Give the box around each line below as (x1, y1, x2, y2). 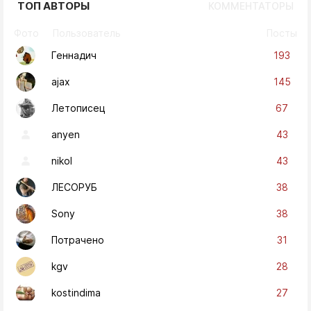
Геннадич (51, 49, 96, 62)
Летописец (51, 102, 106, 115)
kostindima (51, 287, 101, 299)
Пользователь (53, 26, 121, 39)
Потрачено (51, 234, 104, 246)
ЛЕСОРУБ (51, 181, 97, 194)
